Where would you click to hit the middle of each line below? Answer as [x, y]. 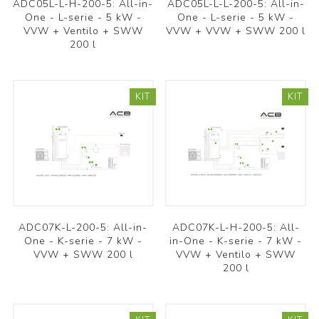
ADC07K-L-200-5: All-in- [83, 227]
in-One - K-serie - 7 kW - [236, 241]
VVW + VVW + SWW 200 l [236, 31]
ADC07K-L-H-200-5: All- [236, 227]
